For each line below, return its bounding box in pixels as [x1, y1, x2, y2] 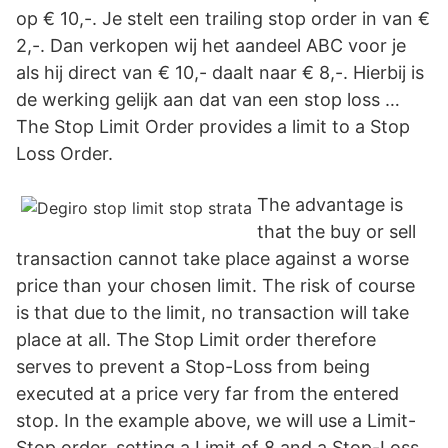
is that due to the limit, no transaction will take [16, 302, 409, 323]
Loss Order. [16, 143, 113, 164]
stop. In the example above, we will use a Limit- [16, 410, 416, 431]
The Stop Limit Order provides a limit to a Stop [16, 116, 410, 137]
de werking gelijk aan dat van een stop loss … [16, 89, 400, 110]
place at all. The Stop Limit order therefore [16, 329, 376, 350]
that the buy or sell [257, 221, 416, 242]
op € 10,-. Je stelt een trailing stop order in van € [16, 8, 430, 29]
